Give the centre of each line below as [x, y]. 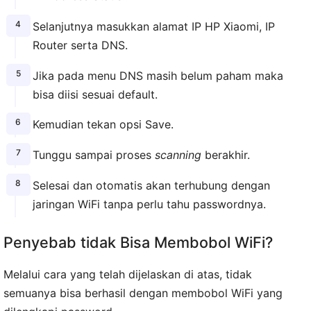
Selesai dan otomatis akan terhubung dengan [151, 185]
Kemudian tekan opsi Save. [103, 125]
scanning [178, 155]
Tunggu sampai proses [93, 155]
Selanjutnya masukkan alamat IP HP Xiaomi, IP [153, 26]
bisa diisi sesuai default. [95, 94]
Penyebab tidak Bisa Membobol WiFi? [138, 242]
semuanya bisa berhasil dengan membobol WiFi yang [143, 293]
